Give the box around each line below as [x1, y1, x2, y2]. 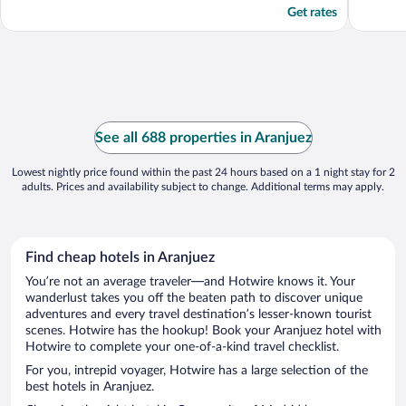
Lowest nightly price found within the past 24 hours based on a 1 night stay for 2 [11, 167, 395, 179]
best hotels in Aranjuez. [25, 381, 154, 394]
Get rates [287, 6, 337, 20]
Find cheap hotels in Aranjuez [25, 250, 215, 266]
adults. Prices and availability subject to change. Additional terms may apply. [22, 181, 384, 193]
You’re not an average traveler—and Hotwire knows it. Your [25, 275, 355, 289]
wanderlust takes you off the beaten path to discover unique [25, 292, 362, 305]
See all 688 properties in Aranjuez [94, 130, 312, 146]
